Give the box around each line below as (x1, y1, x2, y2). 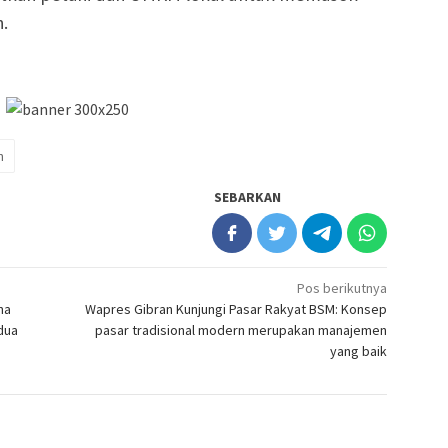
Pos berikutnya (297, 279, 388, 298)
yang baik (330, 342, 388, 361)
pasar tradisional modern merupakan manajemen (95, 321, 388, 340)
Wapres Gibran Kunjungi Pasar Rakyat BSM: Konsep (85, 300, 388, 319)
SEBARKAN (214, 188, 282, 207)
